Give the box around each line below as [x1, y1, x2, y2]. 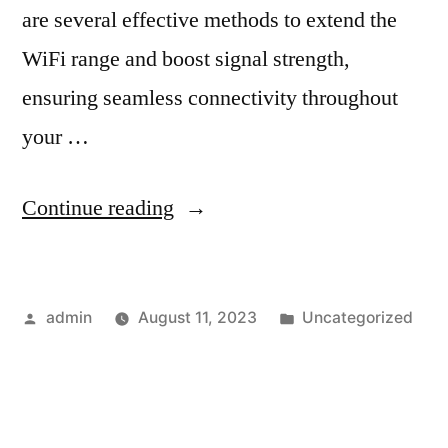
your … [22, 123, 89, 152]
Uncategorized [302, 308, 414, 328]
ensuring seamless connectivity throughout [22, 84, 398, 113]
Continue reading [22, 194, 174, 223]
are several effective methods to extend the [22, 6, 397, 35]
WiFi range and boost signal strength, [22, 45, 350, 74]
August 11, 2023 [137, 308, 257, 328]
